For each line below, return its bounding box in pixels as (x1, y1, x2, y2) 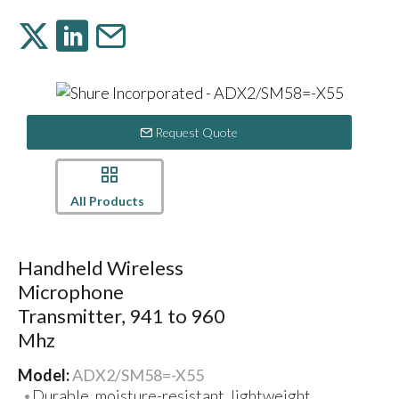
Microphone (17, 280, 124, 305)
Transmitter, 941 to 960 (17, 304, 225, 329)
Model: (17, 364, 72, 385)
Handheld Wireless (17, 256, 183, 281)
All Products (69, 192, 144, 208)
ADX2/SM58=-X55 (71, 364, 204, 385)
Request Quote (152, 124, 239, 140)
